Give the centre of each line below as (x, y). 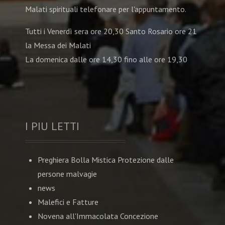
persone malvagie (67, 174)
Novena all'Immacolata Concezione (98, 216)
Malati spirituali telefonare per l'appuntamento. (106, 9)
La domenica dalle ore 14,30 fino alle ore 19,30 (106, 60)
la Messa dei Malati (58, 45)
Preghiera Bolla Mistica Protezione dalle (106, 160)
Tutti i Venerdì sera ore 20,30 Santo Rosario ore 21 (111, 31)
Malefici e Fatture (68, 202)
